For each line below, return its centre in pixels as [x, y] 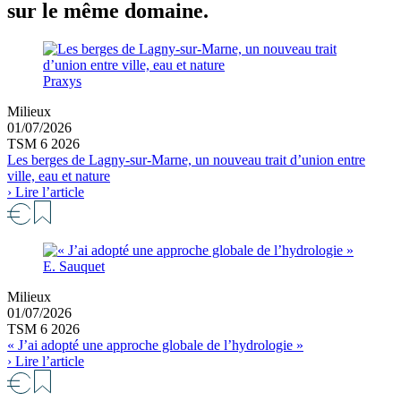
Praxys [62, 81]
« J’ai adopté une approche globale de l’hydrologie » [155, 346]
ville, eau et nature [59, 176]
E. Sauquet [74, 267]
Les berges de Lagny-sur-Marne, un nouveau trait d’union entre [186, 160]
